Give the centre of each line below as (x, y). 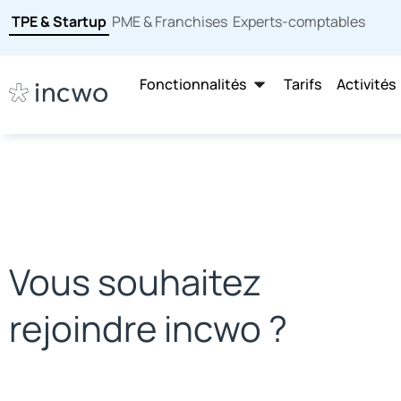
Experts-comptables (299, 21)
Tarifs (303, 84)
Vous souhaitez (135, 281)
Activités (367, 84)
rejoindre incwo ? (148, 328)
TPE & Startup (59, 21)
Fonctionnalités (193, 84)
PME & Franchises (170, 21)
